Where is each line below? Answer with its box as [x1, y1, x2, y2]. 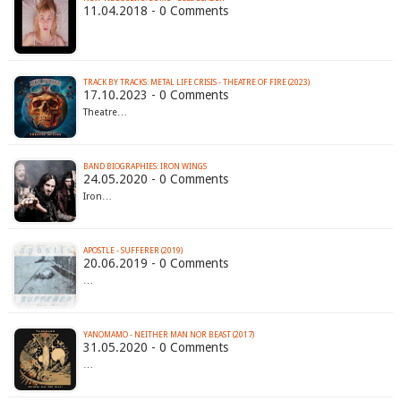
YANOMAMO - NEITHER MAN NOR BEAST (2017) [82, 330, 254, 340]
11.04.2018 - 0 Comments [82, 4, 228, 19]
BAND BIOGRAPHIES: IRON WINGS [82, 162, 207, 172]
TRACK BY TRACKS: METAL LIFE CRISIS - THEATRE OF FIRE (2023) [82, 78, 310, 88]
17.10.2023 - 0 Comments [82, 88, 228, 103]
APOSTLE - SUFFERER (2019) [82, 246, 183, 256]
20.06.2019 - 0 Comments [82, 256, 228, 271]
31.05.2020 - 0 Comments [82, 340, 228, 355]
